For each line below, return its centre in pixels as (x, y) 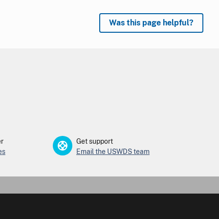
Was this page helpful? (151, 22)
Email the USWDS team (113, 151)
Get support (95, 141)
